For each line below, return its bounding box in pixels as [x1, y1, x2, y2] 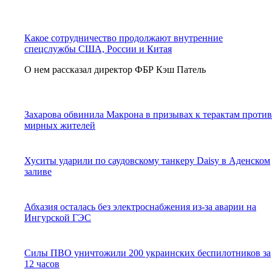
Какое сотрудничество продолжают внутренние [24, 32, 223, 43]
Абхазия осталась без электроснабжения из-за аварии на [24, 201, 256, 212]
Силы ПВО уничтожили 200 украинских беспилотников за [24, 247, 271, 258]
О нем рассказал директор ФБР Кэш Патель [24, 64, 206, 75]
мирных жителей [24, 120, 95, 131]
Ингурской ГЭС [24, 212, 91, 223]
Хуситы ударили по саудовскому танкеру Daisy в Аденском [24, 155, 270, 166]
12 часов [24, 258, 59, 269]
